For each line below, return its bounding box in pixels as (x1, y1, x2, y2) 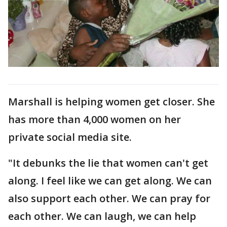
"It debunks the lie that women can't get (8, 156, 208, 170)
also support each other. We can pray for (8, 191, 210, 205)
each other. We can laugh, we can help (8, 209, 196, 223)
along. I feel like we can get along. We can (8, 173, 212, 187)
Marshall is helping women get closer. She (8, 94, 215, 108)
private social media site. (8, 130, 134, 144)
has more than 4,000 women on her (8, 112, 181, 126)
